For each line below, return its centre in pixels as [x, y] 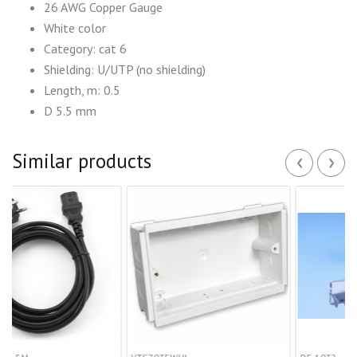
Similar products [82, 161]
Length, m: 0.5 [82, 90]
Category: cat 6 [85, 48]
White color [75, 27]
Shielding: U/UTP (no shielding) [125, 69]
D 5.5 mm [70, 110]
